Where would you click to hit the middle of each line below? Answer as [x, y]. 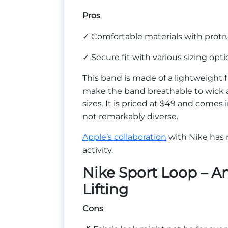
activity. [99, 150]
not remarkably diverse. [131, 116]
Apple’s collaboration [124, 137]
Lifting [105, 189]
